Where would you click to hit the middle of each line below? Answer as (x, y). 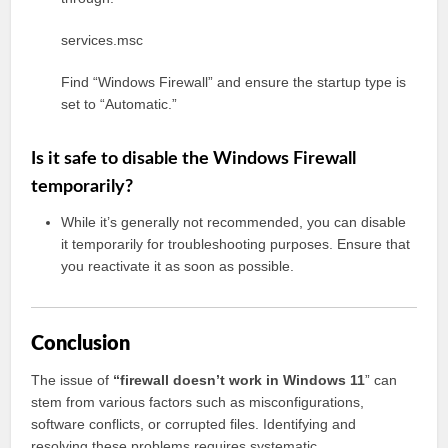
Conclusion (81, 344)
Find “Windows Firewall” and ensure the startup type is (234, 82)
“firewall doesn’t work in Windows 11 (239, 380)
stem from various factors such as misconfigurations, (198, 402)
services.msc (102, 40)
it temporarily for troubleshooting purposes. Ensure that (236, 244)
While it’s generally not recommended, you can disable (234, 222)
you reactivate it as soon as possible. (178, 266)
